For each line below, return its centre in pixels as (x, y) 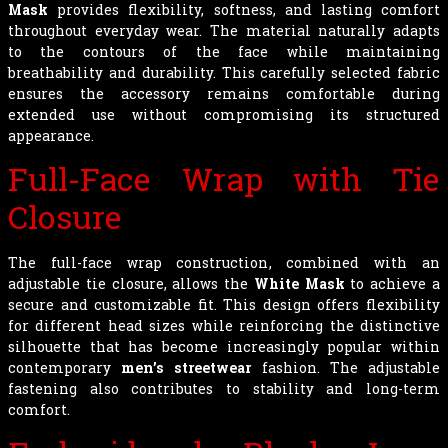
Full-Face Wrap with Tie (224, 178)
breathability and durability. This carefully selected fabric (224, 72)
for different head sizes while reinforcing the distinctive (224, 325)
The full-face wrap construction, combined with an (224, 262)
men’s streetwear (186, 367)
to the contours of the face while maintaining (224, 51)
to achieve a (392, 283)
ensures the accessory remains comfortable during (224, 93)
